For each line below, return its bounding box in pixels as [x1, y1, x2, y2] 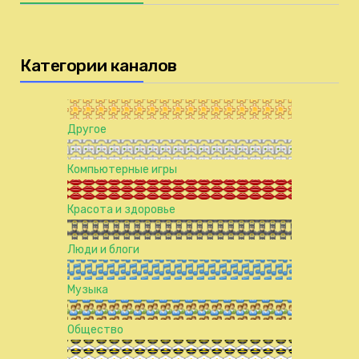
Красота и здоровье [67, 203, 175, 217]
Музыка [67, 283, 108, 297]
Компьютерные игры [67, 163, 177, 177]
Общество [67, 323, 123, 337]
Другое [67, 123, 107, 137]
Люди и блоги [67, 243, 139, 257]
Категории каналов [20, 55, 177, 76]
